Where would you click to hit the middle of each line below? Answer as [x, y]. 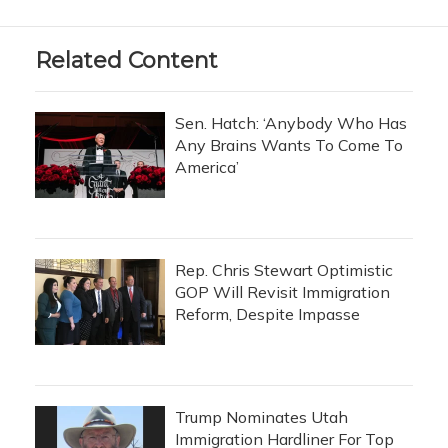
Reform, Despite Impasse [267, 314]
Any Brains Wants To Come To [289, 145]
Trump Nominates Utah [261, 417]
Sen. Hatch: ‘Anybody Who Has [291, 123]
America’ [207, 167]
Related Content [126, 60]
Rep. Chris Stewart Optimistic [284, 270]
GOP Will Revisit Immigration [282, 292]
